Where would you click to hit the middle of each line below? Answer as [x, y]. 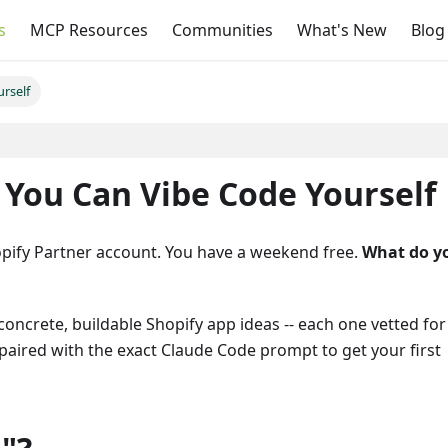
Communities [222, 30]
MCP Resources [89, 30]
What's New [342, 30]
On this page [143, 140]
